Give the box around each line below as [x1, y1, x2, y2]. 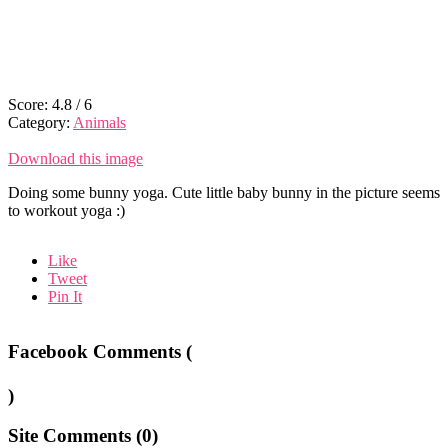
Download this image [8, 149, 143, 167]
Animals [73, 113, 126, 131]
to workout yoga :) [8, 201, 125, 219]
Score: [8, 95, 52, 113]
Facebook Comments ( [8, 340, 192, 362]
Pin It [48, 287, 82, 305]
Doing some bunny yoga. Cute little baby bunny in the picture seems [8, 183, 440, 201]
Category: [8, 113, 73, 131]
